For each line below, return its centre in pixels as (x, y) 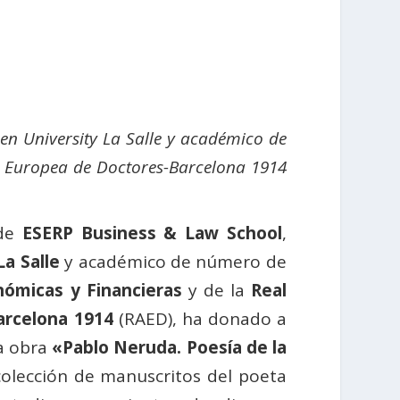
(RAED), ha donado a (200, 319)
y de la (216, 291)
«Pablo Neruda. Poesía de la (169, 348)
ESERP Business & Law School (152, 233)
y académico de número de (173, 262)
